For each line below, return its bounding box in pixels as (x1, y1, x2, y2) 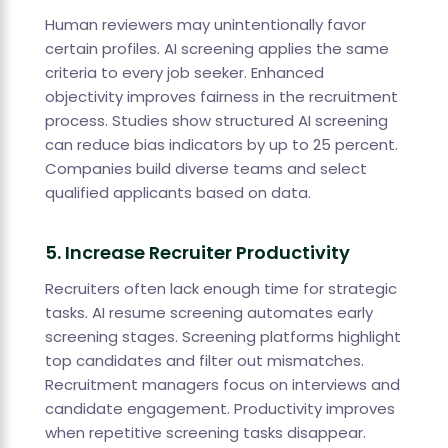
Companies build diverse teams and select (44, 158, 367, 180)
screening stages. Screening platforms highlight (44, 326, 401, 348)
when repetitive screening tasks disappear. (44, 422, 366, 444)
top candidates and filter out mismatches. (44, 350, 364, 372)
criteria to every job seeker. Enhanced (44, 62, 324, 84)
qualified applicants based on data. (44, 182, 311, 204)
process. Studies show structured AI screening (44, 110, 388, 132)
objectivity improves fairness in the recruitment (44, 86, 398, 108)
